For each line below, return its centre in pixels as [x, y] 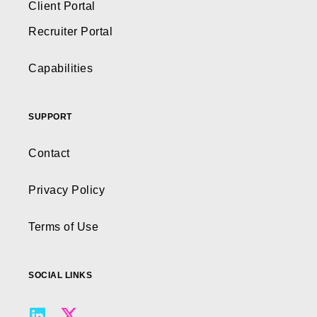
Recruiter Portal [70, 31]
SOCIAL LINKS [60, 275]
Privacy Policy [67, 190]
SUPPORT [50, 117]
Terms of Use [63, 227]
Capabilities [60, 68]
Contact [49, 153]
